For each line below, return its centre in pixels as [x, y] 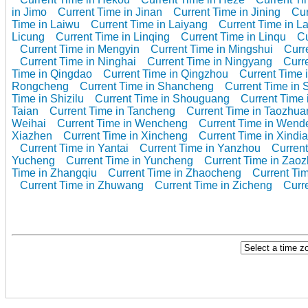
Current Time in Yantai [74, 148]
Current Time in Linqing [113, 36]
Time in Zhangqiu [54, 173]
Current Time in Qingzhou [166, 74]
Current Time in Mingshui [212, 49]
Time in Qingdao [52, 74]
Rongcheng [40, 86]
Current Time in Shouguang [162, 98]
